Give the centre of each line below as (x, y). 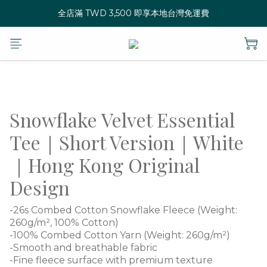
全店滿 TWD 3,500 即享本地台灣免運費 (133, 13)
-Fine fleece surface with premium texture (111, 260)
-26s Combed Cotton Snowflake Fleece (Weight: (125, 210)
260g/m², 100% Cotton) (64, 223)
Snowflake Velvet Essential (122, 119)
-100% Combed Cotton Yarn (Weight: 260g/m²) (120, 235)
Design (40, 187)
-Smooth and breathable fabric (83, 248)
